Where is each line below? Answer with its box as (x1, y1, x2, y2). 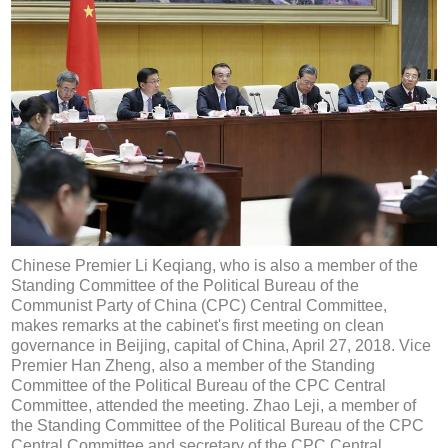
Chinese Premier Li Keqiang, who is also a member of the (11, 257, 419, 275)
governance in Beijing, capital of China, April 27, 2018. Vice (11, 337, 432, 355)
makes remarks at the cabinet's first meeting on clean (11, 317, 385, 335)
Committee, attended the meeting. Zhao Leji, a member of (11, 397, 417, 415)
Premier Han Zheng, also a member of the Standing (11, 357, 376, 375)
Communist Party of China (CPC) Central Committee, (11, 297, 388, 315)
